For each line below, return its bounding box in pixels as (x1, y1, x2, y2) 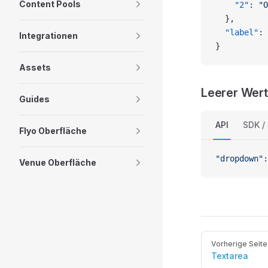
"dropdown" (215, 154, 263, 163)
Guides (19, 94, 50, 104)
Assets (19, 62, 51, 72)
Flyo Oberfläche (19, 126, 87, 136)
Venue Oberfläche (19, 157, 96, 167)
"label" (215, 28, 258, 37)
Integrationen (19, 31, 78, 41)
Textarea (211, 251, 248, 261)
